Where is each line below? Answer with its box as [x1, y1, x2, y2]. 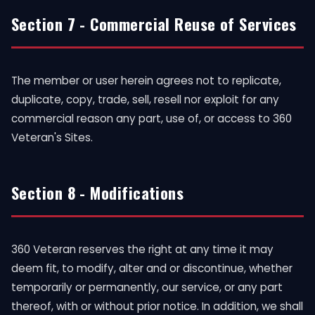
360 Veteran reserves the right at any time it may [11, 242, 274, 257]
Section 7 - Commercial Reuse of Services [11, 12, 297, 35]
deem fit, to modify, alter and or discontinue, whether [11, 261, 292, 276]
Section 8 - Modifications [11, 181, 184, 204]
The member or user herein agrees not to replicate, [11, 73, 281, 88]
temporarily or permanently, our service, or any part [11, 280, 283, 295]
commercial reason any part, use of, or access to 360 [11, 111, 292, 126]
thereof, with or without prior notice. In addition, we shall [11, 299, 303, 314]
